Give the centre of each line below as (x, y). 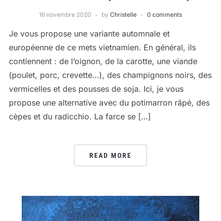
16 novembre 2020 (65, 15)
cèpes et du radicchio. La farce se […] (80, 116)
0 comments (165, 15)
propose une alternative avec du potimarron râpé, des (109, 103)
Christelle (123, 15)
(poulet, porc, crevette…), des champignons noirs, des (110, 75)
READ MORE (110, 155)
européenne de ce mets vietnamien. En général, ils (102, 47)
